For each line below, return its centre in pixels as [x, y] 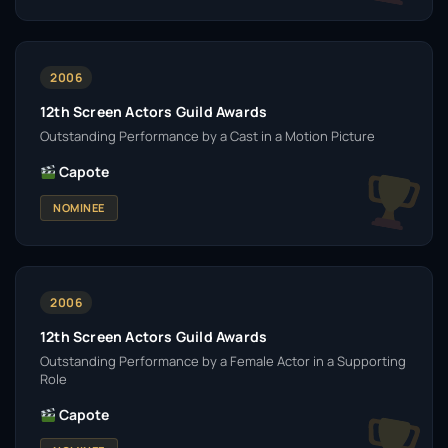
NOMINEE [79, 207]
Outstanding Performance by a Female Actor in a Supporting [223, 361]
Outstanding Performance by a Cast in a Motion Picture [207, 136]
